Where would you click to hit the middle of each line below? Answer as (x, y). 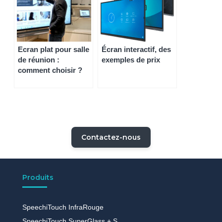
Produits (38, 178)
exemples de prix (131, 60)
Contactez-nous (111, 138)
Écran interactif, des (136, 50)
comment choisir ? (50, 70)
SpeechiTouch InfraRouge (63, 207)
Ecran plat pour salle (54, 50)
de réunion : (39, 60)
